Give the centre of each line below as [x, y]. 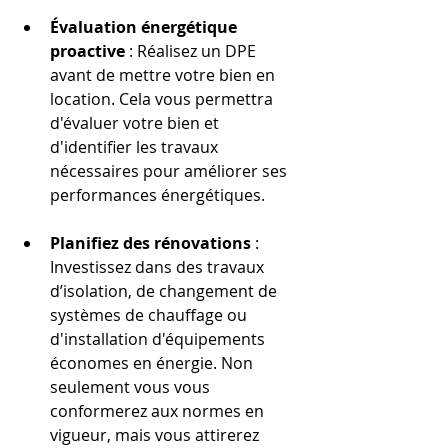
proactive [87, 50]
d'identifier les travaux [136, 146]
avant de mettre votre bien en [164, 74]
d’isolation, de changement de [165, 290]
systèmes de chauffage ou [150, 314]
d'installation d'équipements [159, 338]
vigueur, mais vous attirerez [156, 434]
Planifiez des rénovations [150, 242]
